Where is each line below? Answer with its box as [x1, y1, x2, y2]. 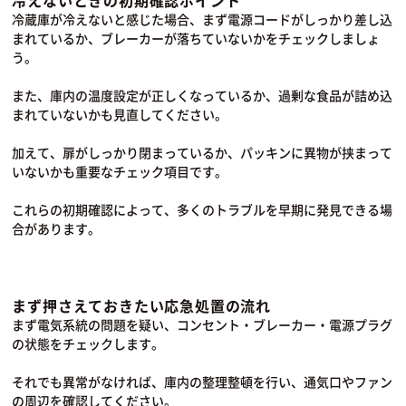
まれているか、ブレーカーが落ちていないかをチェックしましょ [12, 28, 381, 47]
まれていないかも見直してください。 [12, 104, 228, 123]
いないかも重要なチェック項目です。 [12, 161, 228, 180]
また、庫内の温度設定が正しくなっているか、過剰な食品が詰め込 [12, 85, 393, 104]
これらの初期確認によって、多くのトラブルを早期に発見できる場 [12, 199, 393, 218]
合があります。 [12, 218, 101, 237]
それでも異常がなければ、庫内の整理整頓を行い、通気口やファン [12, 372, 393, 391]
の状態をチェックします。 [12, 333, 165, 353]
